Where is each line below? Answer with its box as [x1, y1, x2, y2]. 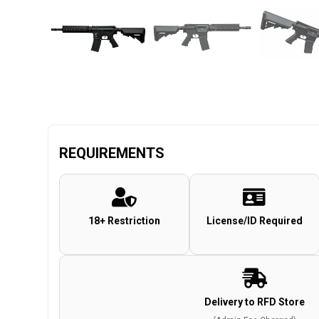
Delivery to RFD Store [204, 296, 305, 308]
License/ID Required [206, 214, 303, 226]
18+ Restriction [88, 214, 161, 226]
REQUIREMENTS [59, 144, 165, 162]
